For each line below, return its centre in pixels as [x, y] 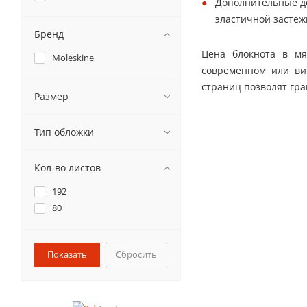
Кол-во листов [67, 167]
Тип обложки [64, 132]
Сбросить [136, 254]
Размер [51, 96]
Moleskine [73, 57]
